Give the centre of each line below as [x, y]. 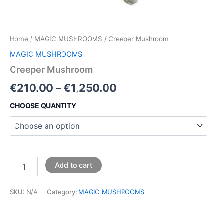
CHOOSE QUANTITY [43, 105]
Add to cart [73, 165]
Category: [63, 192]
